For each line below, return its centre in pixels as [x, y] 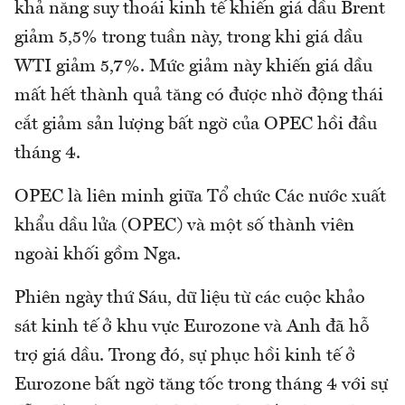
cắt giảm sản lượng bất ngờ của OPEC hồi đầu [196, 124]
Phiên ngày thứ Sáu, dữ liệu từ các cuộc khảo [190, 298]
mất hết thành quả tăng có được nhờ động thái [199, 95]
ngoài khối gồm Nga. [98, 254]
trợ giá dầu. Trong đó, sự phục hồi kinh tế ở [185, 356]
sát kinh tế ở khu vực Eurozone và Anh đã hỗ [192, 327]
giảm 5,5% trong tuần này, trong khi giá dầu [188, 38]
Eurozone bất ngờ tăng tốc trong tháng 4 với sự [201, 385]
